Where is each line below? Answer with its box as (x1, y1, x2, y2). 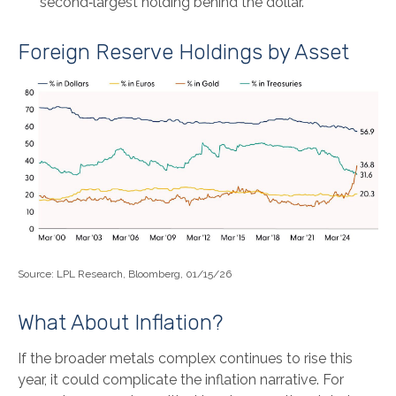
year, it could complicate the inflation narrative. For (18, 370, 344, 388)
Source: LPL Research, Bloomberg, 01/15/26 (18, 267, 232, 280)
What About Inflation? (18, 309, 223, 335)
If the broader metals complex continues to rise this (18, 349, 353, 367)
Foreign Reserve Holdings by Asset (18, 40, 349, 65)
